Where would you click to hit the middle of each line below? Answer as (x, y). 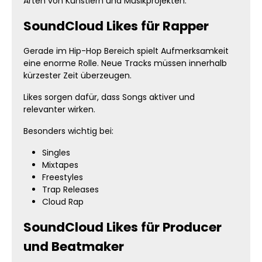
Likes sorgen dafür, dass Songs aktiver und (109, 97)
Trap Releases (70, 189)
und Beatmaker (74, 247)
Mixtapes (60, 165)
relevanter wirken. (59, 109)
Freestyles (63, 177)
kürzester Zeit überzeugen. (77, 75)
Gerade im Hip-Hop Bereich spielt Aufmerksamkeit (126, 51)
